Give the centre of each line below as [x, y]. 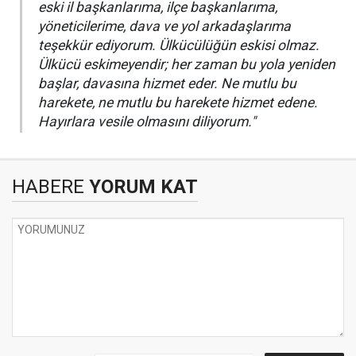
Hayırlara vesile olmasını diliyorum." [147, 122]
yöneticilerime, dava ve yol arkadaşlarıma [164, 26]
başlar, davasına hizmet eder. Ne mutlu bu [167, 83]
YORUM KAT [141, 187]
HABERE [48, 187]
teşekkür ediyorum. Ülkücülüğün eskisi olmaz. [179, 45]
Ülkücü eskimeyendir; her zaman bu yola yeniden [187, 64]
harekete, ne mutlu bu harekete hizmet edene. [178, 103]
